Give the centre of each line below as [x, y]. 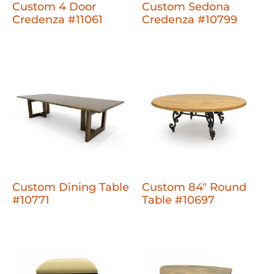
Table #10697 [179, 200]
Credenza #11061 [57, 19]
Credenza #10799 [190, 19]
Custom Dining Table [71, 187]
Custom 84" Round [194, 187]
